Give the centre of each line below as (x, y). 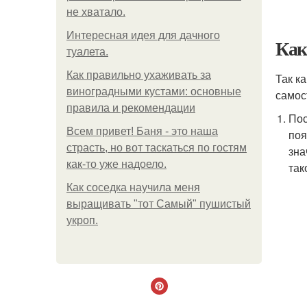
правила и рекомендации (131, 108)
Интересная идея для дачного (143, 35)
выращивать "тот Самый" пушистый (159, 204)
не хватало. (96, 12)
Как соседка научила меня (133, 187)
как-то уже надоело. (116, 164)
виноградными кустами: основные (154, 91)
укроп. (82, 220)
